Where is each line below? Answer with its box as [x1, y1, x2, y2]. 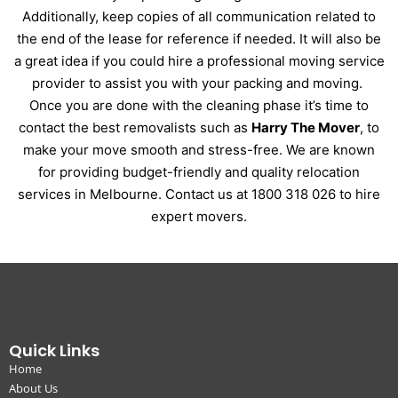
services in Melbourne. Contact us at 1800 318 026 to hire [18, 185, 380, 203]
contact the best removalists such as [19, 118, 251, 136]
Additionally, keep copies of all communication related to [22, 7, 376, 25]
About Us [9, 379, 58, 396]
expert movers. [151, 207, 247, 225]
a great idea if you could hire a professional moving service [13, 52, 385, 69]
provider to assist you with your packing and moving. [32, 74, 366, 92]
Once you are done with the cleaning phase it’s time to [29, 96, 369, 114]
